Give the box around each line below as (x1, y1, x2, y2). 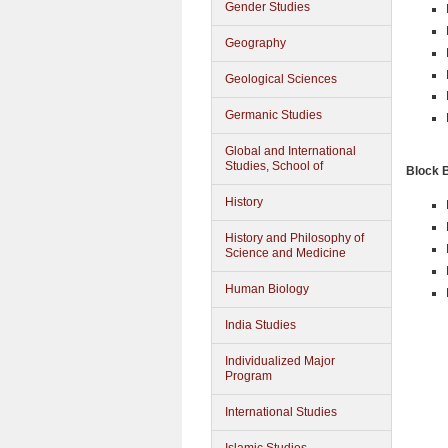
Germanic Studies (225, 108, 322, 122)
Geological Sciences (225, 72, 337, 86)
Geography (225, 36, 286, 50)
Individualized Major (225, 354, 335, 368)
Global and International (225, 144, 356, 158)
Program (225, 369, 272, 383)
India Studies (225, 318, 296, 332)
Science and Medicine (225, 246, 346, 260)
